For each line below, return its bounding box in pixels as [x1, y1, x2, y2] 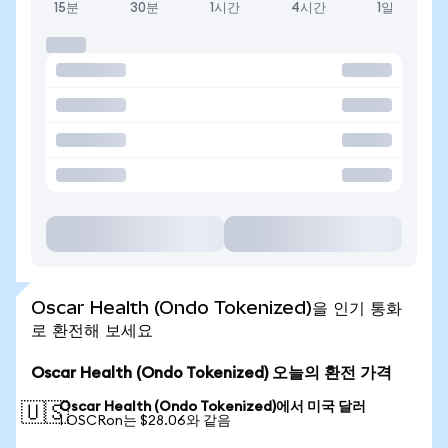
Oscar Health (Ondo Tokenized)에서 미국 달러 [59, 400, 366, 414]
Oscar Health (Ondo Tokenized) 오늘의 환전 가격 [31, 365, 392, 381]
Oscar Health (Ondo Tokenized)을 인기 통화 [31, 297, 402, 318]
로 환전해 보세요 [31, 319, 153, 340]
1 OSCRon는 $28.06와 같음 [59, 414, 231, 428]
